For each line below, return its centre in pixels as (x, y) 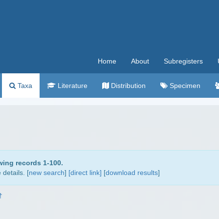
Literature (72, 86)
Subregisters (183, 61)
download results (132, 173)
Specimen (184, 86)
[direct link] (85, 173)
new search (47, 173)
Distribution (127, 86)
